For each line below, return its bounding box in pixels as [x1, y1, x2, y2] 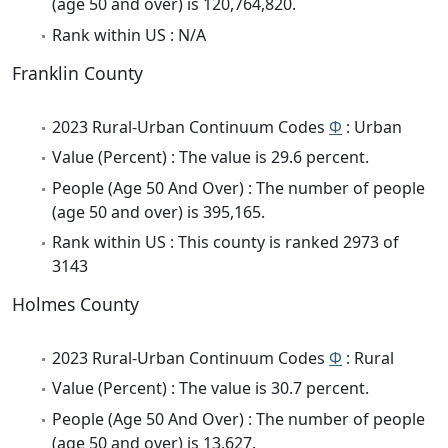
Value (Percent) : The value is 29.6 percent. [52, 146, 369, 169]
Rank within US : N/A [52, 23, 206, 46]
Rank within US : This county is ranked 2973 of [52, 231, 399, 254]
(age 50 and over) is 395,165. [52, 200, 265, 223]
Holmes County [12, 292, 139, 317]
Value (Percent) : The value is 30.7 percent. [52, 377, 369, 400]
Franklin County [12, 60, 143, 85]
